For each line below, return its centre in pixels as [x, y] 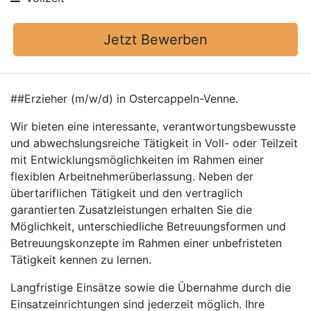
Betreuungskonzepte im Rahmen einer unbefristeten [146, 243]
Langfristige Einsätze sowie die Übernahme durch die [151, 287]
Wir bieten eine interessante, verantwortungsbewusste [153, 126]
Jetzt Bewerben [155, 40]
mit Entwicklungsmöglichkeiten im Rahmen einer [137, 160]
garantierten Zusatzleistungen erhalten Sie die [131, 210]
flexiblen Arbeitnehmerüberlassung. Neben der [132, 176]
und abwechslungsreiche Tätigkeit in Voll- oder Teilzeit [154, 143]
